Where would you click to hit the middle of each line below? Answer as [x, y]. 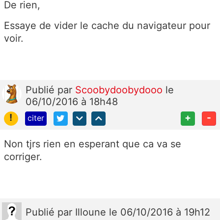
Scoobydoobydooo [120, 90]
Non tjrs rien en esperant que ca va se [93, 144]
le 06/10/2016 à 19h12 [160, 212]
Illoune [92, 212]
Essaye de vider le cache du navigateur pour [107, 26]
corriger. [23, 157]
